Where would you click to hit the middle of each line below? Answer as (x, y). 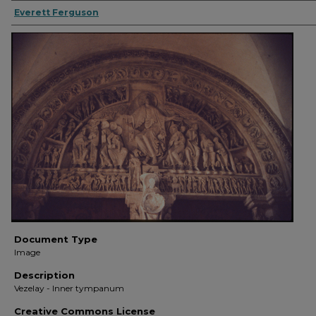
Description (44, 275)
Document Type (56, 239)
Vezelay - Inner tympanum (69, 288)
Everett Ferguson (56, 12)
